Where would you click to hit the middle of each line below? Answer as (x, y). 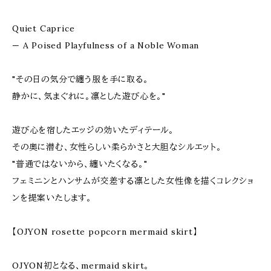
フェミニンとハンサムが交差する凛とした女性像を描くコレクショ (133, 181)
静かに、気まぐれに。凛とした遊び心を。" (89, 96)
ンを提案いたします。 (52, 198)
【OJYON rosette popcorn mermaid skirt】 (105, 232)
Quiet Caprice (44, 28)
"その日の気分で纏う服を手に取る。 (80, 79)
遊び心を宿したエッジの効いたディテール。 (93, 130)
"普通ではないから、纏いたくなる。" (80, 164)
